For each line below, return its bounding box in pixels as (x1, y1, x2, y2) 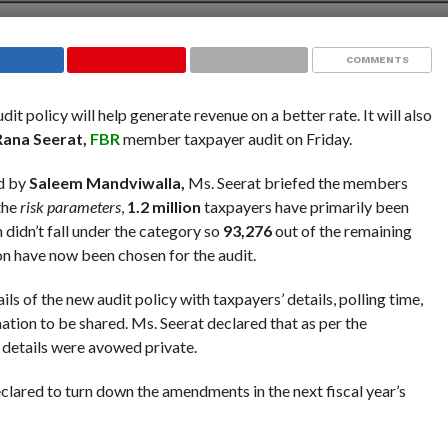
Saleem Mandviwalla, (28, 173, 188, 193)
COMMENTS (345, 54, 409, 66)
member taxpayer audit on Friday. (119, 129, 352, 149)
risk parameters (19, 197, 121, 217)
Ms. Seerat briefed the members (187, 173, 408, 193)
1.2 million (126, 197, 201, 217)
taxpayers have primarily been (200, 197, 409, 217)
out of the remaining (271, 221, 412, 241)
